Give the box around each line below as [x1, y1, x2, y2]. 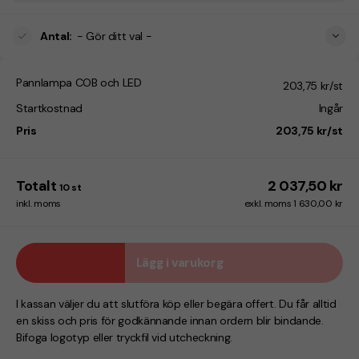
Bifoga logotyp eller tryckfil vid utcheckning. [16, 330, 232, 345]
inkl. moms [16, 197, 61, 211]
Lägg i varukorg [135, 254, 224, 271]
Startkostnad [16, 101, 83, 116]
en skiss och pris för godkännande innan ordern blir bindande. [16, 313, 324, 329]
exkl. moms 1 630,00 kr [244, 197, 343, 211]
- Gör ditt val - [76, 29, 152, 44]
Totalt [16, 176, 57, 196]
